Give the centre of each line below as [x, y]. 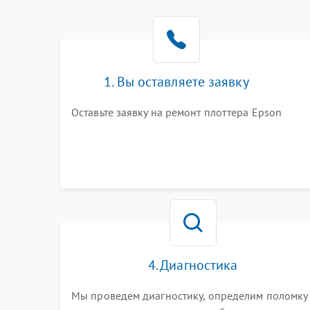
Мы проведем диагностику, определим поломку [190, 295]
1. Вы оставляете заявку [176, 82]
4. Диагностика [193, 265]
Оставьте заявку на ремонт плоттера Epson [176, 112]
